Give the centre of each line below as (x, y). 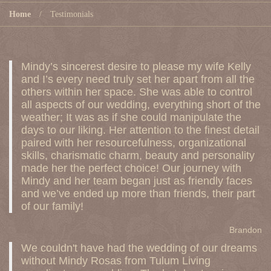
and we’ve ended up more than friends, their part (138, 194)
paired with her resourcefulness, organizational (134, 143)
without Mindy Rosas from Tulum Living (116, 260)
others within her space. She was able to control (137, 92)
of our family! (52, 206)
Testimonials (72, 14)
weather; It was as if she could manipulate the (131, 117)
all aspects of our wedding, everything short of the (141, 105)
